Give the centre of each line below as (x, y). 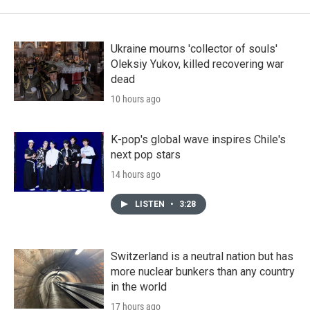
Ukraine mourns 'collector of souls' (194, 48)
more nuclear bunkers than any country (203, 271)
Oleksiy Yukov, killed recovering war (197, 64)
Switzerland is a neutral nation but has (202, 256)
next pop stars (146, 154)
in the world (139, 286)
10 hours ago (136, 99)
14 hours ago (136, 174)
